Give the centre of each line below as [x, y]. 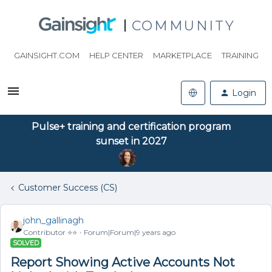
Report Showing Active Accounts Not [123, 262]
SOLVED [26, 243]
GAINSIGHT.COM [46, 55]
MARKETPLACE [182, 55]
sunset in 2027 [131, 141]
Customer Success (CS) [68, 188]
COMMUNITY [183, 25]
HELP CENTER [116, 55]
